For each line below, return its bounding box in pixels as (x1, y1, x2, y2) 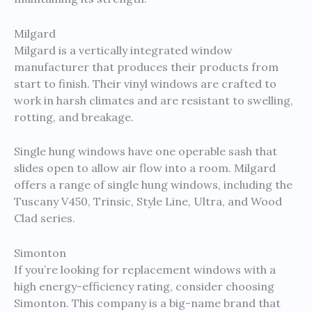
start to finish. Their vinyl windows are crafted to (14, 76, 276, 91)
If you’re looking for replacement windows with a (14, 262, 276, 276)
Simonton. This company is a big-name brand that (14, 295, 281, 310)
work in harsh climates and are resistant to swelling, (14, 93, 293, 107)
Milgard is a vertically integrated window (14, 42, 233, 57)
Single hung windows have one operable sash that (14, 144, 277, 159)
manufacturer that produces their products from (14, 59, 279, 74)
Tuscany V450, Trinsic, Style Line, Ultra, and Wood (14, 194, 282, 209)
